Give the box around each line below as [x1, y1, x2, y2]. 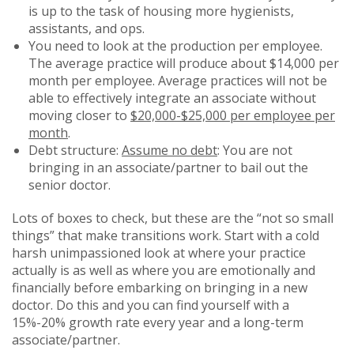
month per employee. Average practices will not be [28, 71, 327, 89]
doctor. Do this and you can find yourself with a [12, 296, 289, 314]
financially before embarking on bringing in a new [12, 278, 307, 296]
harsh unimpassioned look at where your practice [12, 243, 306, 262]
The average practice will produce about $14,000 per [28, 54, 339, 72]
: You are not [217, 141, 292, 159]
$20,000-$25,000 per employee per [130, 106, 335, 124]
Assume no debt [122, 141, 217, 159]
